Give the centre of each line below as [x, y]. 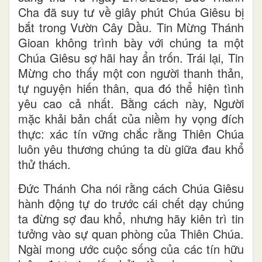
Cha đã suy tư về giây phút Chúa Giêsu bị [131, 12]
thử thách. [44, 164]
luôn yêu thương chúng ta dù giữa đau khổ [131, 149]
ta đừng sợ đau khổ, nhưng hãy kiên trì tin [131, 218]
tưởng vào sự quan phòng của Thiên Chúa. [131, 233]
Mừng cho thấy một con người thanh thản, [131, 73]
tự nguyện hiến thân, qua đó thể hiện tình [131, 88]
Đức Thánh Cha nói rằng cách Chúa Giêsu [131, 188]
